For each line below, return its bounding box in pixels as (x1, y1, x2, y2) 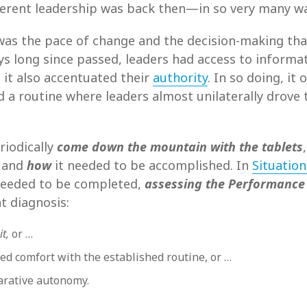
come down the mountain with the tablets (57, 138, 303, 155)
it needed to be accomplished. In (51, 157, 252, 173)
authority (153, 69, 208, 86)
